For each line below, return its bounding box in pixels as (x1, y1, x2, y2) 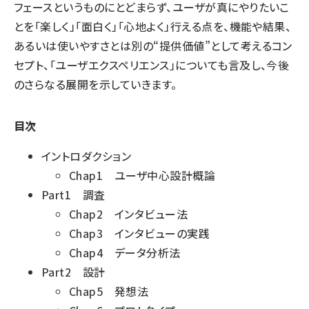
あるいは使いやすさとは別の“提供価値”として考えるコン (14, 37, 292, 54)
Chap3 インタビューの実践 (69, 225, 210, 241)
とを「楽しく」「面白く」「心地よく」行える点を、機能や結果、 (14, 18, 292, 34)
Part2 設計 (41, 263, 106, 280)
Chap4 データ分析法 (69, 244, 181, 261)
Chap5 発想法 (69, 283, 149, 299)
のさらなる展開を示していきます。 (14, 76, 177, 92)
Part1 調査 (41, 186, 106, 203)
